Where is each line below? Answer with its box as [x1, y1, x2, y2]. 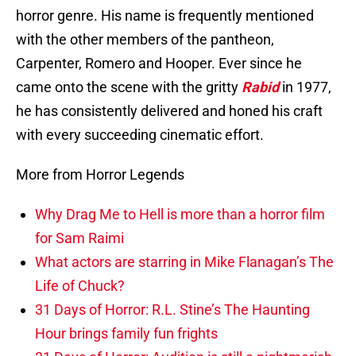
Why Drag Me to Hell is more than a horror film [35, 206, 325, 223]
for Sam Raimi [35, 230, 124, 247]
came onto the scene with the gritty [16, 79, 242, 96]
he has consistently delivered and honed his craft [16, 103, 323, 120]
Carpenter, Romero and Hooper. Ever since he [16, 55, 302, 72]
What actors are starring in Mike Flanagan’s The [35, 253, 334, 271]
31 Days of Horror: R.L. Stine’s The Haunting [35, 301, 310, 319]
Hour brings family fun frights [35, 325, 218, 342]
